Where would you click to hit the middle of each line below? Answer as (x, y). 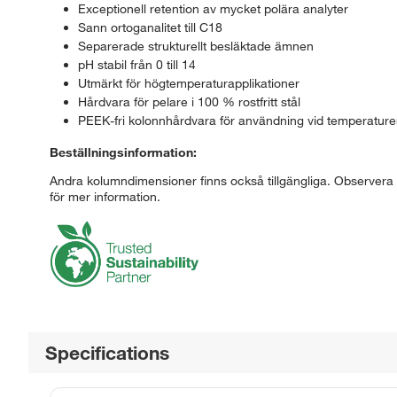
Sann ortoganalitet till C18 (150, 27)
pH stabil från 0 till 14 (137, 64)
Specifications (108, 352)
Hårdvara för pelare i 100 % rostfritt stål (189, 101)
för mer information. (105, 196)
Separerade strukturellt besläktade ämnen (196, 46)
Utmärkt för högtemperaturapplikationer (189, 83)
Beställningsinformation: (123, 152)
